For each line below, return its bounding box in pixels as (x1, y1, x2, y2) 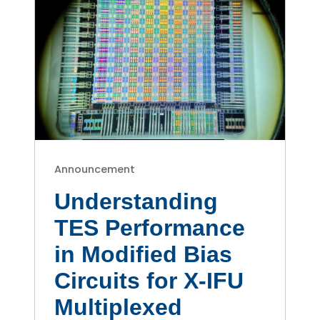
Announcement (54, 161, 136, 176)
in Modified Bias (54, 241, 233, 267)
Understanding (54, 188, 219, 214)
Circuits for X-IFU (54, 267, 244, 294)
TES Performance (54, 214, 246, 241)
